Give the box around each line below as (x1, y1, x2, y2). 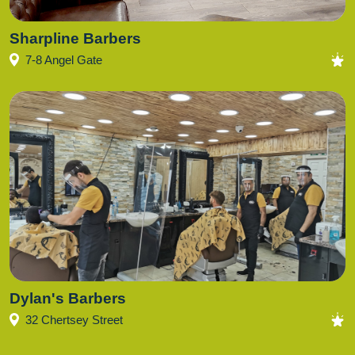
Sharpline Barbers (10, 30, 141, 47)
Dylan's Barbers (10, 290, 126, 307)
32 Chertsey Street (25, 312, 123, 326)
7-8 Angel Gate (25, 52, 102, 67)
